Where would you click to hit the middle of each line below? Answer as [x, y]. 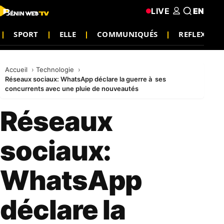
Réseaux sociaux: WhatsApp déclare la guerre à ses [85, 79]
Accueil [17, 69]
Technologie [56, 69]
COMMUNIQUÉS [127, 34]
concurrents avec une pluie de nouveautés [72, 88]
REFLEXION [200, 34]
